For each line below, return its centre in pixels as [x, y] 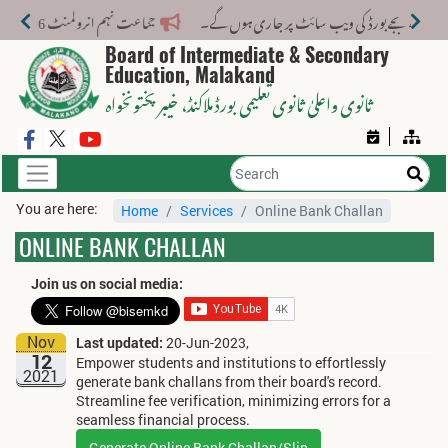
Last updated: [119, 343]
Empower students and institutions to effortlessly [230, 363]
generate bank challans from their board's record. [228, 382]
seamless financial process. [162, 420]
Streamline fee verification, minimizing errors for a [233, 401]
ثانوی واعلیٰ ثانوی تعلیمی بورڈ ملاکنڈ [279, 101]
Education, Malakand [189, 74]
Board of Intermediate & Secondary [246, 54]
